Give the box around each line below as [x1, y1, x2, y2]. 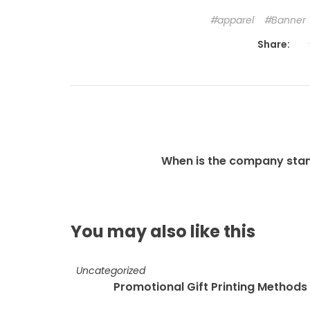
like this [190, 220, 255, 244]
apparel [217, 13, 254, 28]
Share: [257, 37, 291, 52]
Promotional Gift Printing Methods [113, 279, 307, 295]
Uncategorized [76, 264, 145, 278]
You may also [71, 220, 190, 244]
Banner [271, 13, 306, 28]
